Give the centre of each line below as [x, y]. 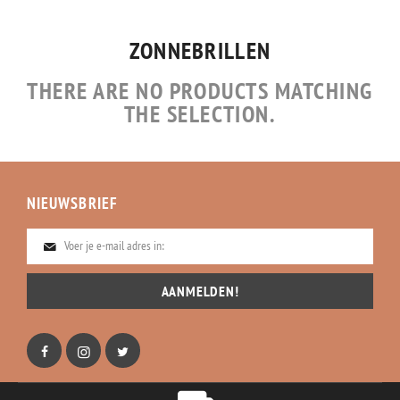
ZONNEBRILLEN [200, 51]
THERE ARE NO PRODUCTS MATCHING [200, 91]
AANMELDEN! [200, 292]
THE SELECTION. [200, 114]
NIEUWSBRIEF [72, 204]
